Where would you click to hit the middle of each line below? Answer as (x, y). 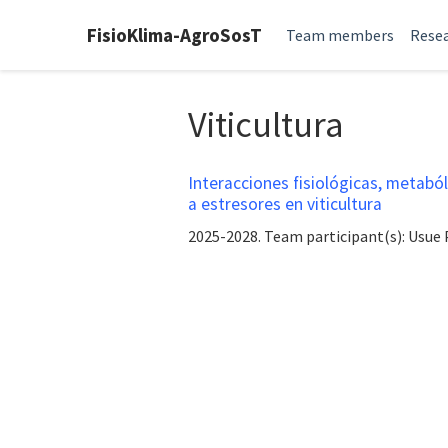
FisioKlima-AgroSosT (174, 35)
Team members (340, 35)
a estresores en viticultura (285, 203)
